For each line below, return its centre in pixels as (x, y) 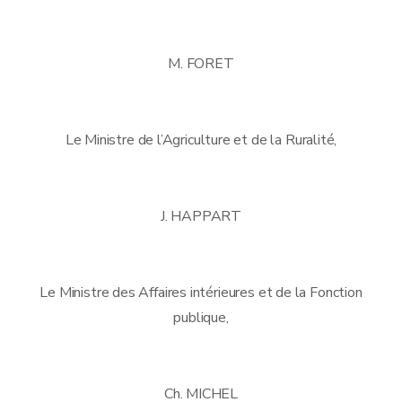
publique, (201, 317)
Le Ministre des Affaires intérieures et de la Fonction (201, 292)
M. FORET (201, 63)
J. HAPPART (201, 216)
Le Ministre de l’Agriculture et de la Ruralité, (201, 140)
